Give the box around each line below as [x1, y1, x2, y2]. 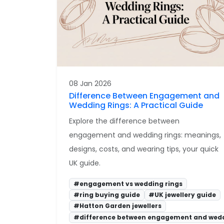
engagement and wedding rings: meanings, [69, 130, 221, 140]
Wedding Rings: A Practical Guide [69, 99, 203, 111]
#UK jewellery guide [148, 190, 216, 199]
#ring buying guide [73, 190, 140, 199]
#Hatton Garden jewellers [73, 201, 161, 210]
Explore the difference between [69, 116, 179, 126]
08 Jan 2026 [69, 78, 111, 89]
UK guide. [69, 158, 100, 168]
